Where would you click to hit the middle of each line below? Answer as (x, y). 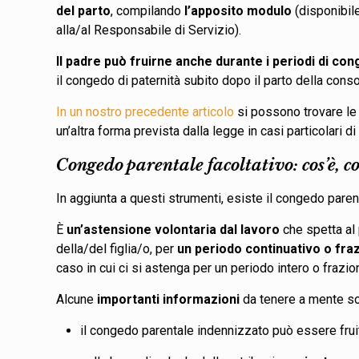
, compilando (148, 10)
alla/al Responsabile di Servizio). (152, 30)
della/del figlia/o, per (117, 248)
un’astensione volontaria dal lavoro (173, 229)
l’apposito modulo (238, 10)
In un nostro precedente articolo (145, 111)
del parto (84, 10)
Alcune (77, 299)
